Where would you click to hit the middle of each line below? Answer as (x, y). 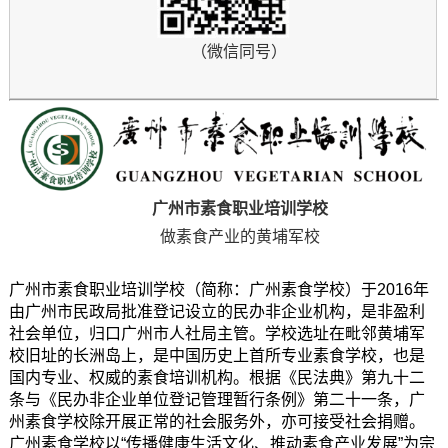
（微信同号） (238, 52)
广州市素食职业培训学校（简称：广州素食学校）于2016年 (218, 289)
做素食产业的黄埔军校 (239, 236)
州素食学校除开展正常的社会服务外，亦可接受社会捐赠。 (216, 421)
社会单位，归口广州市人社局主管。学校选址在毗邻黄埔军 (216, 333)
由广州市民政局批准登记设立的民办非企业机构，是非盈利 (216, 311)
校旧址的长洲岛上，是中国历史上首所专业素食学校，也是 (216, 355)
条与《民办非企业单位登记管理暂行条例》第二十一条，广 (216, 399)
